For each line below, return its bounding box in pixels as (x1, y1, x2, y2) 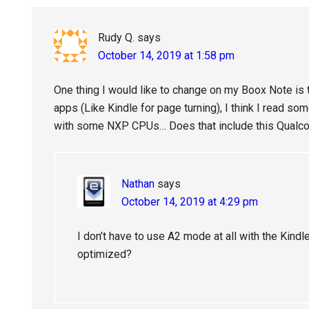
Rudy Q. (98, 31, 134, 44)
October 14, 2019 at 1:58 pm (98, 49, 235, 62)
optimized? (77, 248, 132, 261)
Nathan (121, 177, 154, 190)
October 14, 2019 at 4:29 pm (121, 195, 258, 208)
